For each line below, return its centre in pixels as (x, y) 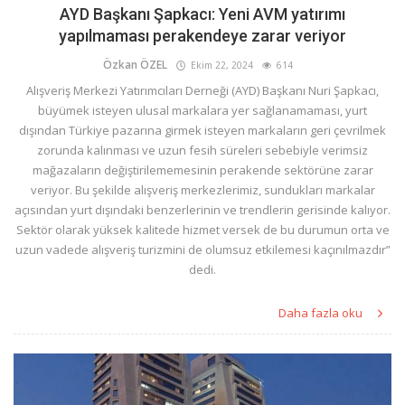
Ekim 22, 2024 (219, 66)
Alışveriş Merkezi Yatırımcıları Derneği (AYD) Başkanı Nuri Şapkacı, (202, 91)
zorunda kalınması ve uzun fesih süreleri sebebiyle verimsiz (202, 151)
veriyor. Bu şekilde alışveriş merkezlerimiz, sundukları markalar (202, 190)
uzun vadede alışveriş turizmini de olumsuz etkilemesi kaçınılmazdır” (202, 250)
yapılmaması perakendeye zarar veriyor (202, 36)
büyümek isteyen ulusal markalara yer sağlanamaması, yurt (202, 111)
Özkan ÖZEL (135, 65)
